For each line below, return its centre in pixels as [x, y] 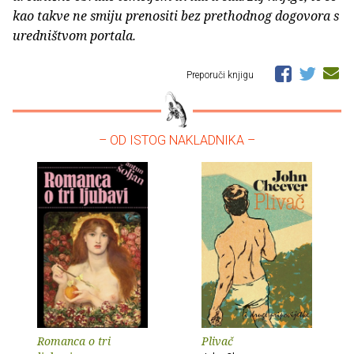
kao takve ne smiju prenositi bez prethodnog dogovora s [176, 16]
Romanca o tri [74, 341]
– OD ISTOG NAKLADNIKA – [177, 141]
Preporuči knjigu [221, 75]
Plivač [217, 341]
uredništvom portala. [74, 36]
